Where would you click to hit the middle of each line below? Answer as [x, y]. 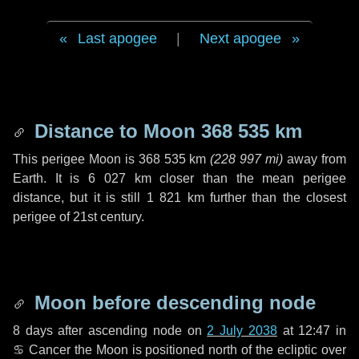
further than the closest [275, 198]
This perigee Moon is [76, 159]
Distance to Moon [115, 131]
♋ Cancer [42, 350]
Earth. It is [51, 178]
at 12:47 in [312, 331]
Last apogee [117, 38]
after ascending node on [130, 331]
